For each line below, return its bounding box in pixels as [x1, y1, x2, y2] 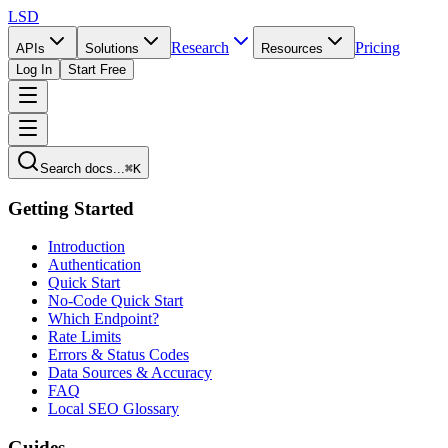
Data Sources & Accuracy [48, 364, 212, 382]
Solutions [85, 41, 139, 56]
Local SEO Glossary [48, 400, 179, 418]
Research [171, 39, 229, 56]
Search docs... [40, 161, 125, 176]
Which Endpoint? [48, 310, 159, 328]
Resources [261, 41, 323, 56]
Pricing [355, 39, 400, 56]
